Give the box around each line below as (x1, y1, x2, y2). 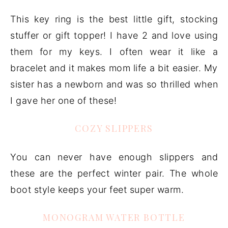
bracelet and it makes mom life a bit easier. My (10, 63, 218, 73)
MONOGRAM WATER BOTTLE (43, 211, 185, 223)
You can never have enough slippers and (10, 152, 218, 162)
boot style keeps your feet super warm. (10, 184, 184, 195)
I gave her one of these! (10, 95, 117, 106)
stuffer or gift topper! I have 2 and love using (10, 30, 218, 41)
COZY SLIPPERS (75, 122, 153, 134)
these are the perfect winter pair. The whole (10, 168, 218, 179)
